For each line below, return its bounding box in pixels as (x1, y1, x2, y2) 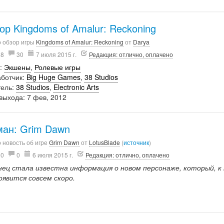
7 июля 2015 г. (34, 50, 78, 58)
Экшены (4, 62, 31, 72)
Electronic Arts (53, 82, 99, 92)
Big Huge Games (26, 72, 81, 82)
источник (123, 138, 149, 146)
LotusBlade (89, 138, 120, 146)
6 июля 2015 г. (31, 150, 75, 159)
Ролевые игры (34, 62, 81, 72)
